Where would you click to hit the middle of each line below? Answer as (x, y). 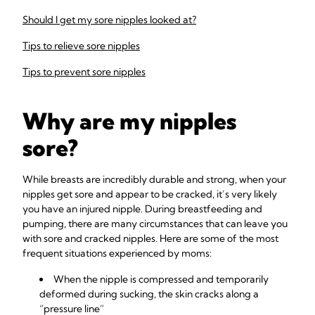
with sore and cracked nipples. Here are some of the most (150, 238)
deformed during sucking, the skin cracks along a (149, 294)
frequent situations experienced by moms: (117, 253)
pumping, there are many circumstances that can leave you (155, 224)
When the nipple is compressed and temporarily (161, 279)
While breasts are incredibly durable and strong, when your (154, 179)
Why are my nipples (129, 121)
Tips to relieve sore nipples (81, 46)
